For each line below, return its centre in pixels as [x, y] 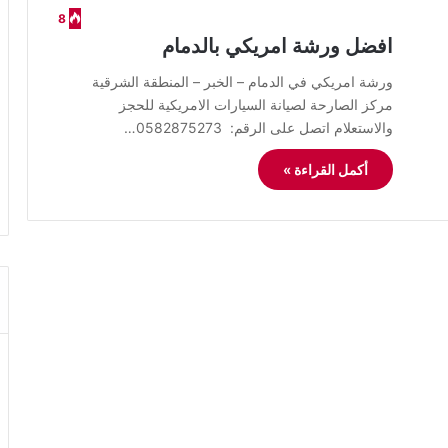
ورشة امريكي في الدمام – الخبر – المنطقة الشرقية [242, 81]
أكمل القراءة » [325, 169]
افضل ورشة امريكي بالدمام [277, 46]
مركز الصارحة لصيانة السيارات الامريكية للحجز [256, 104]
